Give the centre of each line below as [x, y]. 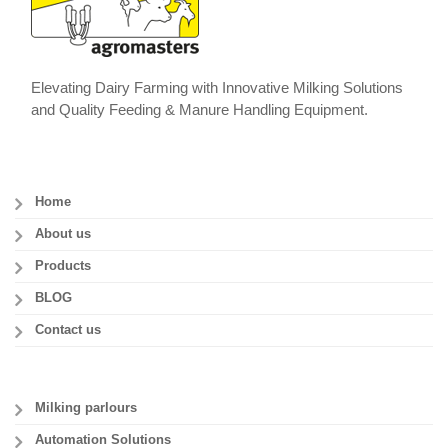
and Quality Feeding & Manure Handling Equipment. [200, 109]
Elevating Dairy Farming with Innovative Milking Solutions [217, 87]
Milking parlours [86, 407]
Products [63, 265]
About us [63, 233]
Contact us [68, 329]
